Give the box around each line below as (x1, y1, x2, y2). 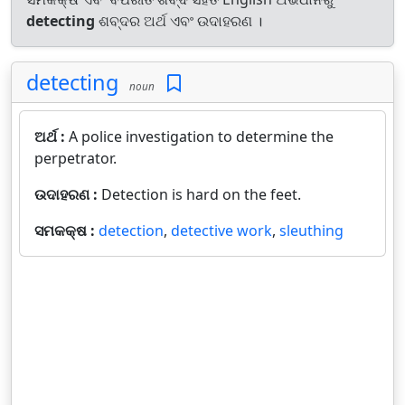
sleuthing (279, 221, 344, 240)
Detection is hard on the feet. (101, 184, 301, 204)
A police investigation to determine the (69, 127, 334, 146)
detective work (171, 221, 272, 240)
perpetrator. (34, 148, 117, 168)
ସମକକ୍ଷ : (34, 221, 99, 240)
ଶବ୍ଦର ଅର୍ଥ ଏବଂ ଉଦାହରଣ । (95, 11, 262, 31)
